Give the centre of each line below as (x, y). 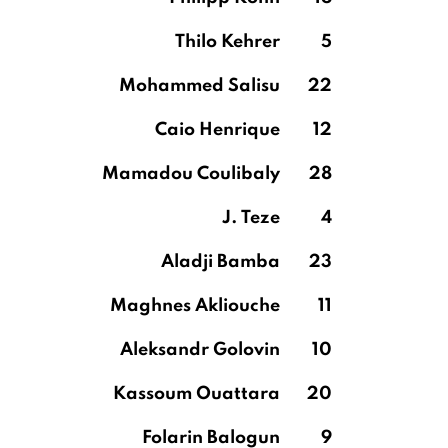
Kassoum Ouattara (196, 394)
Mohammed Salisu (199, 86)
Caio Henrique (217, 130)
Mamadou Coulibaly (191, 174)
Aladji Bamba (220, 262)
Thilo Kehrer (227, 42)
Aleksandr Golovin (200, 350)
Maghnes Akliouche (195, 306)
